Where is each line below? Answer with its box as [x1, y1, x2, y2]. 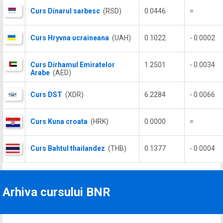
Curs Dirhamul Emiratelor [30, 61, 115, 69]
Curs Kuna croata [30, 117, 88, 125]
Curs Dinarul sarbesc [30, 7, 100, 15]
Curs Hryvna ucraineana [30, 34, 109, 42]
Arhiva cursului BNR [2, 185, 111, 199]
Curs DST [30, 91, 62, 99]
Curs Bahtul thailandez [30, 144, 105, 152]
